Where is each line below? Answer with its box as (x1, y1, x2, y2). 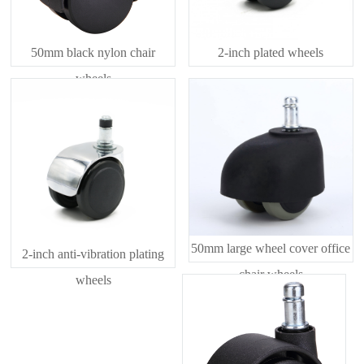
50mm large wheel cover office (191, 240, 351, 255)
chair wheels (238, 266, 303, 281)
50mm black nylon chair (31, 45, 155, 60)
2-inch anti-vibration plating (22, 247, 164, 262)
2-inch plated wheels (218, 45, 324, 60)
